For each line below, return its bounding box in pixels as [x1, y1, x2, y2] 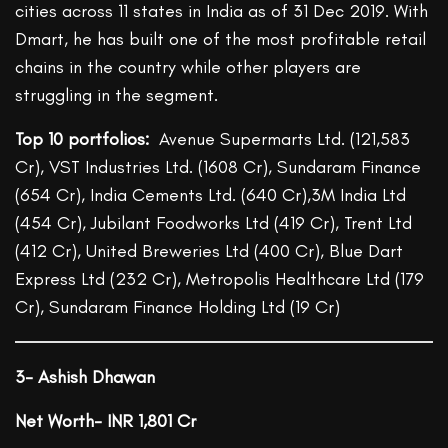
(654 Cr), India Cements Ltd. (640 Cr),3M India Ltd [15, 184, 407, 207]
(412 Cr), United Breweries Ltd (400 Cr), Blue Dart [15, 240, 404, 263]
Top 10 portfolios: [15, 128, 160, 151]
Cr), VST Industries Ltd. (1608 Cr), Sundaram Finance [15, 156, 422, 179]
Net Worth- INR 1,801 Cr [15, 410, 197, 433]
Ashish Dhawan [38, 366, 156, 389]
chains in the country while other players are [15, 56, 362, 79]
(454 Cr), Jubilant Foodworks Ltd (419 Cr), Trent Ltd [15, 212, 413, 235]
